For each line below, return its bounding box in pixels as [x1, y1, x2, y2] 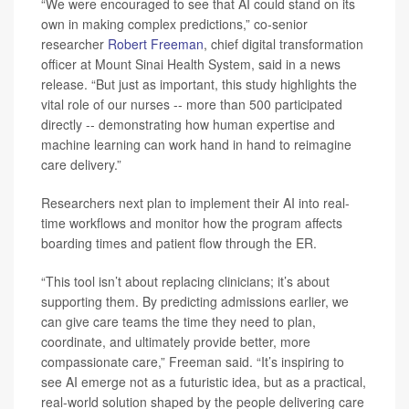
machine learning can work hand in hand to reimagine [41, 134, 351, 153]
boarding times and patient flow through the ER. [41, 233, 317, 252]
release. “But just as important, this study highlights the [41, 74, 357, 93]
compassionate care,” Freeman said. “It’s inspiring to [41, 351, 344, 371]
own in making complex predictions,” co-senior [41, 14, 308, 33]
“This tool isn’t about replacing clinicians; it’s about [41, 271, 330, 290]
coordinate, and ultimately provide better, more [41, 331, 310, 351]
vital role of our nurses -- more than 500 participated [41, 94, 342, 113]
